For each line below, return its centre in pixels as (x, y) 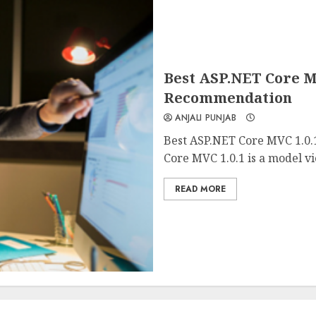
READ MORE (200, 189)
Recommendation (227, 97)
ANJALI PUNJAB (204, 117)
